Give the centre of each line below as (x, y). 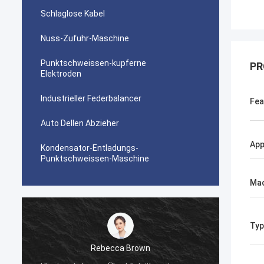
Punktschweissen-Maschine (95, 159)
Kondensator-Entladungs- (90, 148)
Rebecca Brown (121, 248)
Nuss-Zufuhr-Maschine (85, 38)
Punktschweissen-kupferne (93, 63)
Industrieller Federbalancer (91, 98)
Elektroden (61, 74)
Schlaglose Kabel (73, 14)
